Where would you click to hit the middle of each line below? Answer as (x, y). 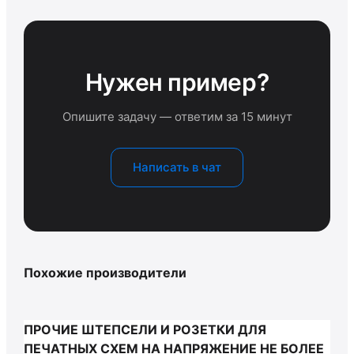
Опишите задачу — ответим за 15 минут (177, 117)
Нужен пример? (177, 82)
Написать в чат (177, 167)
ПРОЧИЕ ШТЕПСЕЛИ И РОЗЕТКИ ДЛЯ (145, 330)
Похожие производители (105, 273)
